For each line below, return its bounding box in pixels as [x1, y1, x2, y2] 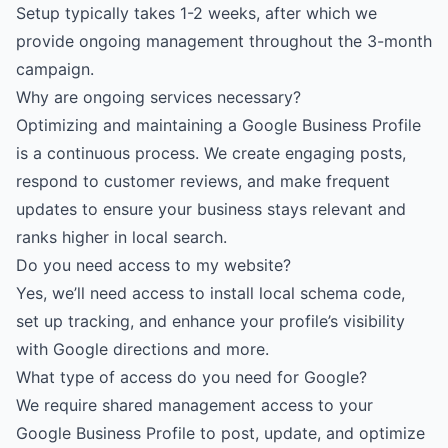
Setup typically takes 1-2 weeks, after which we [16, 3, 377, 24]
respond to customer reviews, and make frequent [16, 171, 390, 192]
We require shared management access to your [16, 395, 373, 416]
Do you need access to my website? [16, 255, 291, 276]
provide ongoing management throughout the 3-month [16, 31, 432, 52]
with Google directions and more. [16, 339, 269, 360]
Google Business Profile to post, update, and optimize [16, 423, 425, 444]
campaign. [16, 59, 94, 80]
